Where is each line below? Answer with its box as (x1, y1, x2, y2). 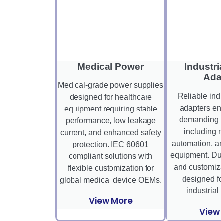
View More (88, 195, 133, 207)
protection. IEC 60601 (73, 140, 148, 149)
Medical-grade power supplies (58, 81, 163, 90)
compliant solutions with (69, 152, 152, 161)
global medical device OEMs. (59, 176, 162, 184)
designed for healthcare (69, 93, 152, 102)
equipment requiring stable (64, 105, 157, 113)
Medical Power (77, 61, 144, 72)
